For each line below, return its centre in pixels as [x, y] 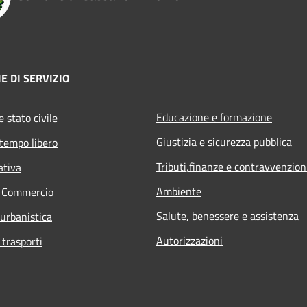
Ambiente [179, 191]
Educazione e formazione [214, 117]
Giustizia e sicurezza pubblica [224, 142]
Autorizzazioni [189, 240]
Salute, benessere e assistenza [228, 216]
